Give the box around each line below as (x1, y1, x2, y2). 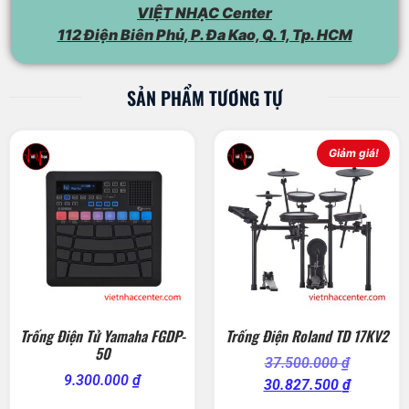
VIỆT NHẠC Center (137, 3, 272, 22)
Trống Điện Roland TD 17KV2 (225, 324, 388, 347)
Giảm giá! (328, 145, 379, 160)
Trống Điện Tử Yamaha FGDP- (19, 324, 185, 347)
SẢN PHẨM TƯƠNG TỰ (126, 83, 283, 111)
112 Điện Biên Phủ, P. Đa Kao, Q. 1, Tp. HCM (57, 25, 352, 44)
